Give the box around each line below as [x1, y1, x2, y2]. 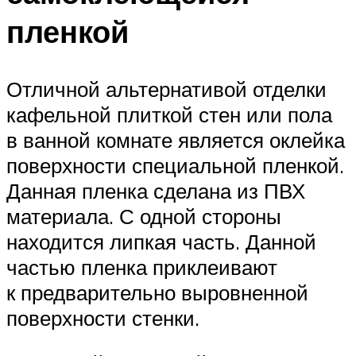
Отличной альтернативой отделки [6, 75, 327, 102]
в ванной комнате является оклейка [6, 126, 345, 153]
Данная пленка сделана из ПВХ [6, 177, 305, 203]
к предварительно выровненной [6, 279, 308, 305]
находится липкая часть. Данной [6, 228, 316, 254]
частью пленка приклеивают [6, 253, 277, 280]
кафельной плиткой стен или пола [6, 101, 332, 127]
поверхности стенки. [6, 304, 199, 331]
